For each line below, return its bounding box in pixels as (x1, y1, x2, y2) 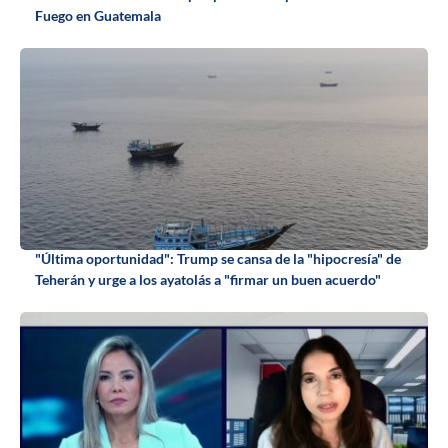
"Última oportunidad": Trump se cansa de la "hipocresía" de (35, 250, 401, 268)
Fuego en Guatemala (35, 7, 161, 25)
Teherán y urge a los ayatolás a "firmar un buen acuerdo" (35, 271, 381, 289)
